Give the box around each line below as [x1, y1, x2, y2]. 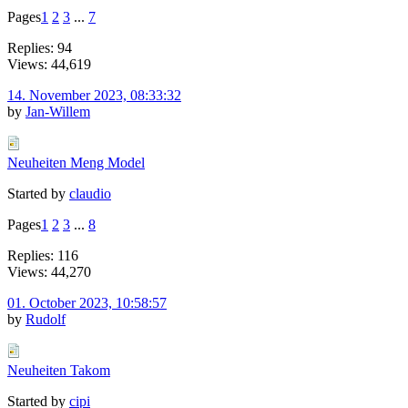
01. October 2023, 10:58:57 [7, 294, 167, 311]
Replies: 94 [7, 39, 72, 56]
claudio [69, 185, 111, 201]
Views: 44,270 [7, 263, 91, 280]
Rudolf [25, 311, 66, 327]
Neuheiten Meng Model [7, 154, 145, 170]
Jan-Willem [25, 103, 90, 119]
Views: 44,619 [7, 56, 91, 72]
